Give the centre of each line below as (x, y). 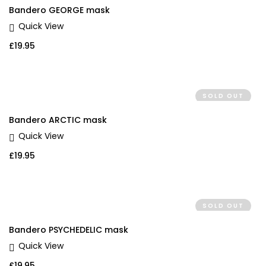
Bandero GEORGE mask (59, 10)
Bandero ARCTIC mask (58, 120)
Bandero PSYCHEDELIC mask (69, 230)
